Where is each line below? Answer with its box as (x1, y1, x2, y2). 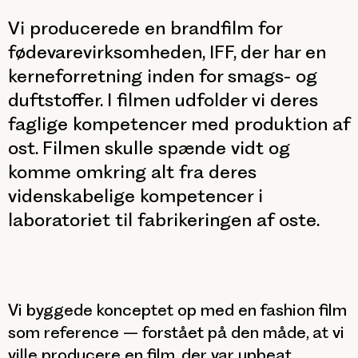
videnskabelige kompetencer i (8, 185, 263, 207)
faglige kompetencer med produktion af (8, 113, 350, 135)
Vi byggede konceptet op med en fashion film (8, 300, 347, 320)
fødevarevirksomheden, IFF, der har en (8, 41, 326, 63)
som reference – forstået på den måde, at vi (8, 322, 344, 342)
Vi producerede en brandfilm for (8, 17, 282, 39)
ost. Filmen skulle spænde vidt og (8, 137, 290, 159)
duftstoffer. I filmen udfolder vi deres (8, 89, 318, 111)
